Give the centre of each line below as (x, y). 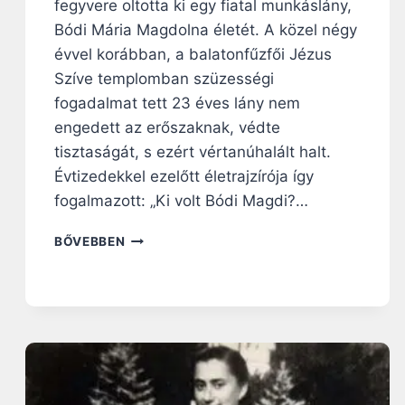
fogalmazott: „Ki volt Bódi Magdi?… (181, 200)
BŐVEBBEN (90, 241)
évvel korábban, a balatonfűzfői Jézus (193, 54)
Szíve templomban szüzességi (164, 78)
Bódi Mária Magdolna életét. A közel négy (206, 29)
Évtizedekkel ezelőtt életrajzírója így (184, 176)
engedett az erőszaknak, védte (167, 127)
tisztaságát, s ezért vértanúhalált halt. (193, 151)
